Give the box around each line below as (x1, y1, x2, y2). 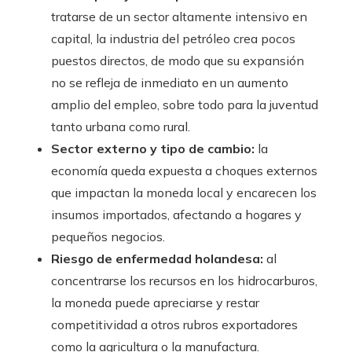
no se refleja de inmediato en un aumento (51, 75, 288, 91)
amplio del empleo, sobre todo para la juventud (51, 97, 318, 113)
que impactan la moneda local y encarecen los (51, 185, 317, 201)
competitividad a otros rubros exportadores (51, 317, 298, 333)
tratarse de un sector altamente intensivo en (51, 9, 307, 25)
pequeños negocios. (51, 229, 165, 245)
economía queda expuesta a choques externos (51, 163, 317, 179)
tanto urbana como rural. (51, 119, 190, 135)
